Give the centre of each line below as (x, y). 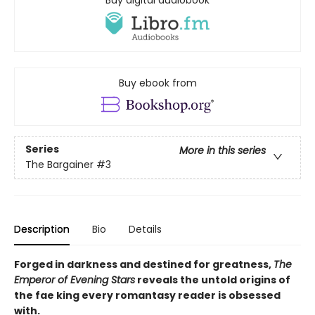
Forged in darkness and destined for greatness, (144, 264)
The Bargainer (59, 164)
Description (42, 229)
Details (145, 229)
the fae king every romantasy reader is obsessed (147, 295)
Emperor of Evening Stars (75, 279)
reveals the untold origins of (213, 279)
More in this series (223, 150)
